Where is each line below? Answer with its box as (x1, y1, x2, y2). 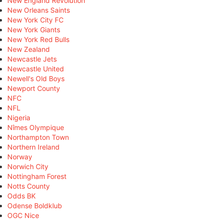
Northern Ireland (7, 142, 60, 151)
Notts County (7, 181, 50, 190)
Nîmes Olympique (7, 123, 64, 131)
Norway (7, 152, 32, 161)
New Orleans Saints (7, 5, 70, 14)
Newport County (7, 84, 60, 92)
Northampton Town (7, 132, 69, 141)
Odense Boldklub (7, 201, 62, 210)
